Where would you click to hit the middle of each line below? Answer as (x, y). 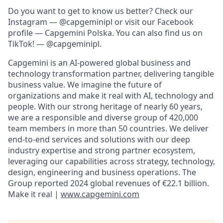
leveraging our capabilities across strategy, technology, (111, 162)
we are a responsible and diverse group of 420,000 (103, 118)
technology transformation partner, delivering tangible (111, 74)
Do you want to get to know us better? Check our (101, 11)
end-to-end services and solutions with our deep (99, 140)
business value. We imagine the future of (85, 85)
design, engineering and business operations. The (102, 172)
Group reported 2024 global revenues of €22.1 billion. (109, 183)
